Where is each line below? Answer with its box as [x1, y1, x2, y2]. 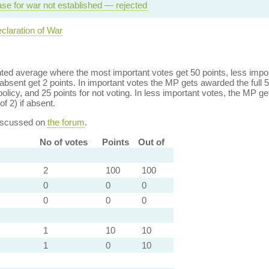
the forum [47, 117, 85, 127]
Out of [138, 137, 165, 147]
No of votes [39, 137, 88, 147]
